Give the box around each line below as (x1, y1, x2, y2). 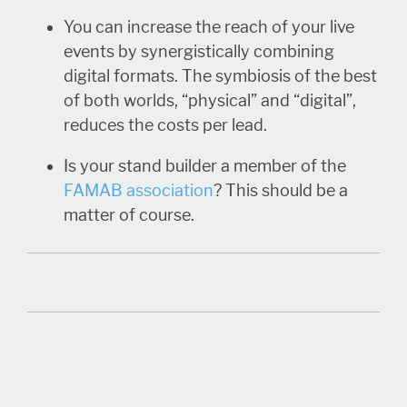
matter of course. (64, 205, 198, 226)
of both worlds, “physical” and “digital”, (64, 91, 356, 112)
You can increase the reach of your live (64, 17, 354, 38)
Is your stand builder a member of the (64, 156, 346, 177)
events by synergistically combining (64, 42, 334, 63)
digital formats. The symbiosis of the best (64, 66, 377, 87)
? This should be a (213, 181, 348, 202)
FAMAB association (64, 181, 213, 202)
